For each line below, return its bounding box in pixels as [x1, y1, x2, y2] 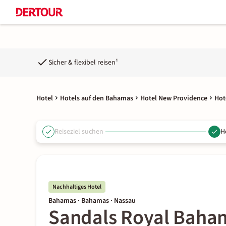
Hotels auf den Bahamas [60, 93, 133, 103]
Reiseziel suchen [54, 126, 103, 137]
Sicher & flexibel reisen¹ [48, 57, 118, 68]
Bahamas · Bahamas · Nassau [48, 196, 136, 206]
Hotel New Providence [140, 93, 207, 103]
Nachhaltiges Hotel [52, 183, 101, 191]
